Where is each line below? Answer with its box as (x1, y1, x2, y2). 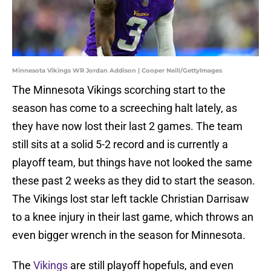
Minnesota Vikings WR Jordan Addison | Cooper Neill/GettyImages (12, 67, 222, 75)
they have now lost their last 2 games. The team (12, 120, 243, 133)
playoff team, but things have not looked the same (12, 156, 252, 169)
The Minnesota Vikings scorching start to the (12, 83, 226, 97)
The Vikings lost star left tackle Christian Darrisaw (12, 192, 249, 206)
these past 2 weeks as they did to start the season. (12, 174, 255, 188)
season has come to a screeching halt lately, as (12, 102, 237, 115)
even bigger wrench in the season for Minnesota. (12, 229, 246, 242)
